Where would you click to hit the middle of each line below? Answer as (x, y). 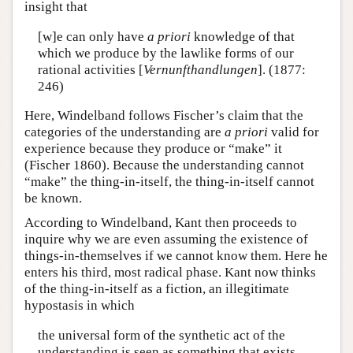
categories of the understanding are (124, 132)
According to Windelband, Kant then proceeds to (161, 223)
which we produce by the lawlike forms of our (165, 53)
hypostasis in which (80, 305)
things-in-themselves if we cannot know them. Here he (176, 256)
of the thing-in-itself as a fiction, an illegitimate (157, 289)
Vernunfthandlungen (200, 69)
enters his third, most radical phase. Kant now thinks (170, 272)
